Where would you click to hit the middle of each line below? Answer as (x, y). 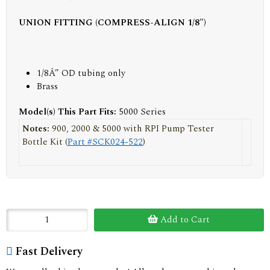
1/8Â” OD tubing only (81, 73)
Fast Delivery (49, 252)
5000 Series (142, 112)
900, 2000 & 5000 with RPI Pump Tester (133, 129)
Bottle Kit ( (45, 142)
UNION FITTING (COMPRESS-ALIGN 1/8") (112, 23)
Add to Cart (184, 220)
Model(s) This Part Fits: (69, 112)
